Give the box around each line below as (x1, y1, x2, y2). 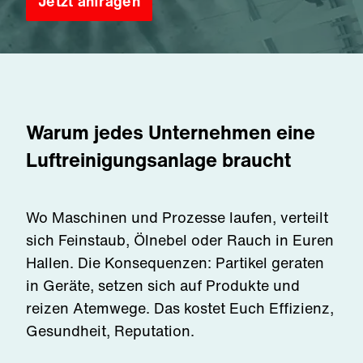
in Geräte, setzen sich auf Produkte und (26, 275, 300, 296)
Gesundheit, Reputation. (26, 320, 194, 341)
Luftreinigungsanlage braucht (26, 145, 291, 174)
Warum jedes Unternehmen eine (26, 117, 315, 147)
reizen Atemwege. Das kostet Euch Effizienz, (26, 297, 334, 318)
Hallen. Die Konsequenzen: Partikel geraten (26, 252, 324, 273)
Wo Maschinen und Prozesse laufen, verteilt (26, 207, 328, 228)
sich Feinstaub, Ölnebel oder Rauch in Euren (26, 229, 334, 250)
